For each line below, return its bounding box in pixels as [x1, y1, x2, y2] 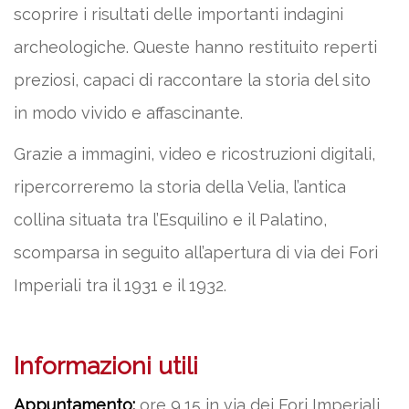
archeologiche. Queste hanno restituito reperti [14, 37, 377, 57]
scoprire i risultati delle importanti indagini [14, 5, 343, 24]
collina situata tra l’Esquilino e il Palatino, [14, 210, 327, 229]
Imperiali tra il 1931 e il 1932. [14, 276, 226, 295]
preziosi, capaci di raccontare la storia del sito [14, 70, 371, 89]
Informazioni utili [14, 352, 198, 380]
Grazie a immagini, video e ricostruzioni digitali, [14, 144, 375, 163]
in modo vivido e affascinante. [14, 103, 243, 122]
